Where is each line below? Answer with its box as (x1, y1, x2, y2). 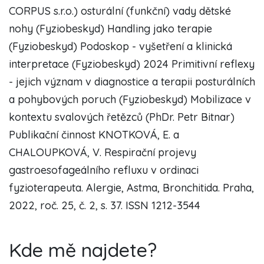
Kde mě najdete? (9, 237, 157, 262)
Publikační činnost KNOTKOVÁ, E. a (9, 127, 179, 141)
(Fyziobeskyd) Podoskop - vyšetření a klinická (9, 39, 232, 53)
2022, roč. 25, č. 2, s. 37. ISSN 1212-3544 (9, 198, 200, 212)
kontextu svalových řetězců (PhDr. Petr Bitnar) (9, 110, 235, 124)
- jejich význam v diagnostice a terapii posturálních (9, 74, 255, 88)
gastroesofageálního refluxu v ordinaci (9, 163, 199, 177)
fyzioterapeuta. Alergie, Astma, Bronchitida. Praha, (9, 180, 254, 194)
